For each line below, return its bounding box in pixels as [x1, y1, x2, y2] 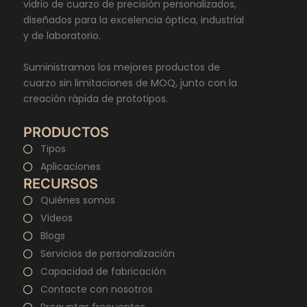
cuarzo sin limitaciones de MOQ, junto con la [23, 75, 237, 90]
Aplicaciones [40, 160, 101, 174]
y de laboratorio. [23, 28, 101, 42]
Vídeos [40, 211, 73, 225]
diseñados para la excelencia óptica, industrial [23, 12, 244, 27]
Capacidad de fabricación [40, 265, 166, 279]
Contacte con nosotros [40, 282, 153, 297]
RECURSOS [23, 175, 98, 193]
